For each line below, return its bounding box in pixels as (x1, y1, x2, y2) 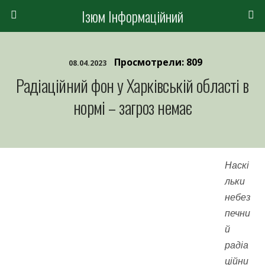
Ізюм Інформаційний (82, 5, 183, 27)
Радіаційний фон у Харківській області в (16, 73, 249, 98)
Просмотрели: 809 (114, 56, 202, 69)
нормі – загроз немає (73, 95, 192, 119)
